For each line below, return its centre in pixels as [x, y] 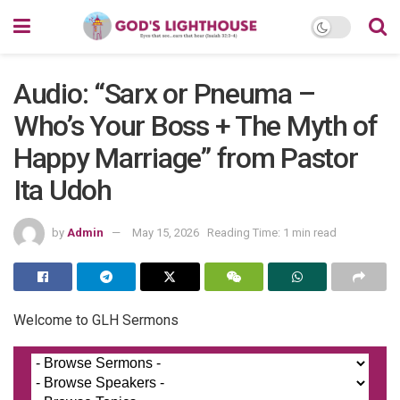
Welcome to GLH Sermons [96, 320]
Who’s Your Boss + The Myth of [196, 126]
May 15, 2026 [166, 232]
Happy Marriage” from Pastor [186, 158]
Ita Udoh [62, 190]
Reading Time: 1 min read [272, 232]
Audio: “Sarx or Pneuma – [164, 94]
